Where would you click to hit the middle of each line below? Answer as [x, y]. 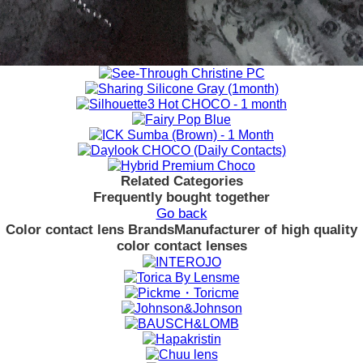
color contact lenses [181, 246]
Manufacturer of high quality [266, 230]
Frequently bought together [181, 198]
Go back [181, 214]
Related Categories [181, 181]
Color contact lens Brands [90, 230]
